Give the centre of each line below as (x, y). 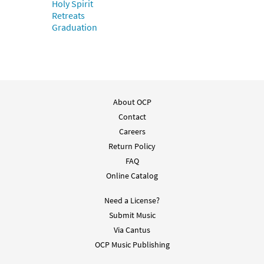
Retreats (68, 16)
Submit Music (132, 215)
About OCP (132, 102)
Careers (132, 132)
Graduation (75, 27)
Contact (132, 117)
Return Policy (132, 146)
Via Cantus (132, 230)
